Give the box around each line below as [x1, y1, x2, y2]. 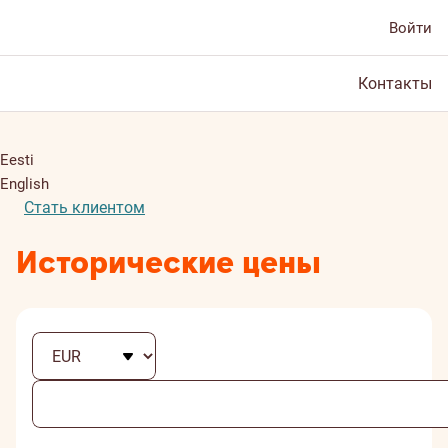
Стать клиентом [24, 198, 145, 217]
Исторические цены [16, 242, 321, 285]
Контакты [358, 74, 432, 93]
